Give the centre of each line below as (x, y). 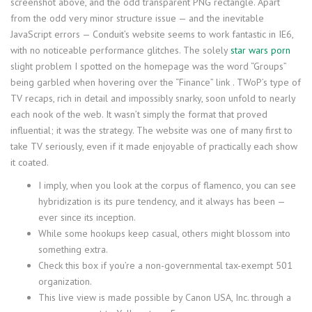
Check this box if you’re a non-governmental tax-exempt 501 (165, 265)
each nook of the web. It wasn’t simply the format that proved (139, 114)
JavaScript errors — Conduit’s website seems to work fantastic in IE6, (152, 34)
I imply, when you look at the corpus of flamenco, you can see (167, 185)
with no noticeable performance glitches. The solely (120, 50)
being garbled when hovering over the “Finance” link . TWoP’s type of (156, 82)
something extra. (73, 249)
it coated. (30, 162)
